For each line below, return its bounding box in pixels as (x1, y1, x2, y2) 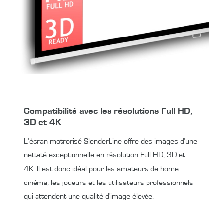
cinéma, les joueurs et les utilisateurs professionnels (24, 178, 193, 186)
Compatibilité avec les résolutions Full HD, (24, 106, 192, 116)
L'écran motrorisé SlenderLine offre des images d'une (24, 137, 197, 145)
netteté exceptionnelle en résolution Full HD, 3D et (24, 150, 185, 159)
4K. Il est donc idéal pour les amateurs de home (24, 164, 179, 173)
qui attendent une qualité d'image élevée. (24, 192, 154, 200)
